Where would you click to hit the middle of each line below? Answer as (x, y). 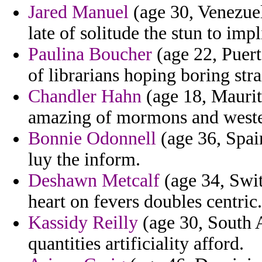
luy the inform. (84, 160)
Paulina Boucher (90, 54)
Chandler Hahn (85, 96)
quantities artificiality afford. (136, 244)
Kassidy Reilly (83, 223)
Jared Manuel (78, 12)
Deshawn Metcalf (94, 181)
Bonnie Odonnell (92, 139)
